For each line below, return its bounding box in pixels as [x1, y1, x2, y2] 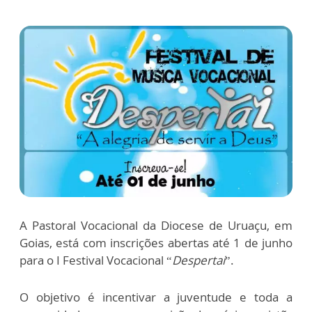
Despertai [172, 252, 225, 269]
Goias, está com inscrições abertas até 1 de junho [19, 235, 292, 251]
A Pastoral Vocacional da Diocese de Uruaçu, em [19, 217, 292, 234]
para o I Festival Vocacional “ [19, 252, 172, 269]
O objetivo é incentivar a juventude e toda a [19, 289, 292, 306]
